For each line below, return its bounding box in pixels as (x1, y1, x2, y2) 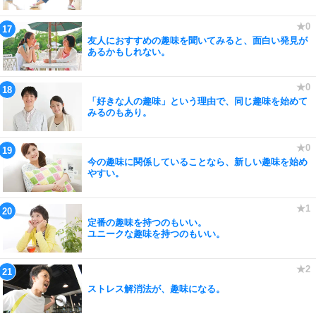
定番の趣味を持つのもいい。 (87, 217, 207, 228)
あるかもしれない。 (87, 46, 170, 57)
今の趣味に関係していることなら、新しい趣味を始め (87, 156, 308, 167)
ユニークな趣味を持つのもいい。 (87, 228, 225, 239)
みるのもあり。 (87, 107, 152, 118)
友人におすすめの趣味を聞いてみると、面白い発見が (87, 35, 308, 46)
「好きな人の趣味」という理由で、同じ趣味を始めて (87, 95, 308, 107)
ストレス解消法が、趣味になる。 (87, 283, 225, 294)
